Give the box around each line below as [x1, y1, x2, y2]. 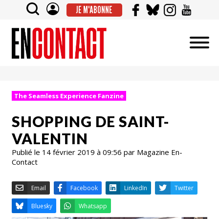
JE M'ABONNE [76, 4, 112, 16]
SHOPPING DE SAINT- [12, 112, 170, 130]
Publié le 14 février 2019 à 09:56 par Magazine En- [12, 147, 182, 157]
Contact [12, 156, 38, 167]
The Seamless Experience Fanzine [14, 91, 124, 100]
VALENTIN [12, 129, 88, 147]
